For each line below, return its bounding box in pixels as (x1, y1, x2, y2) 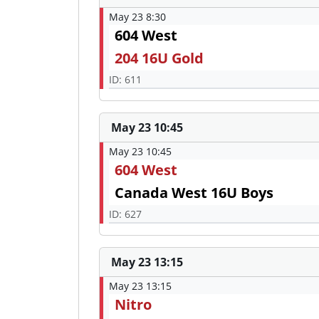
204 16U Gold (115, 48, 204, 68)
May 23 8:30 (109, 10, 166, 24)
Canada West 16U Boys (115, 183, 273, 203)
